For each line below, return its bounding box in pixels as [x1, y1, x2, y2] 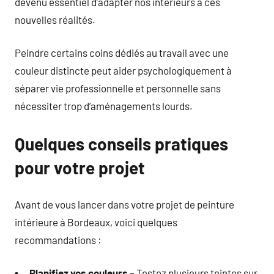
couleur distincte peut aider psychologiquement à [15, 64, 232, 76]
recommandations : [15, 233, 102, 246]
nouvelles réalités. [15, 13, 95, 26]
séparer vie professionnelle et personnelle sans [15, 82, 221, 94]
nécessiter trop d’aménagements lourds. [15, 100, 193, 112]
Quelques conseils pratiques [15, 133, 228, 154]
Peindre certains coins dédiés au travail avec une [15, 46, 229, 59]
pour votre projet [15, 157, 145, 178]
